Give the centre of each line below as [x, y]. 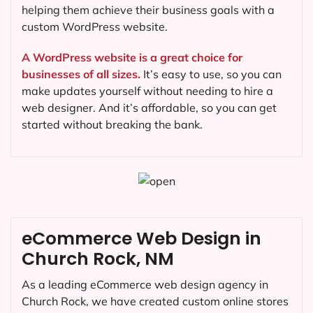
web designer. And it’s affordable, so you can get [149, 107]
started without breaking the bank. [112, 124]
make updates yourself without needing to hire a [147, 90]
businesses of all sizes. [81, 74]
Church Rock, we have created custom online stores [155, 301]
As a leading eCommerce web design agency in [145, 284]
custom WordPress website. [95, 27]
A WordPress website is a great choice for [132, 57]
